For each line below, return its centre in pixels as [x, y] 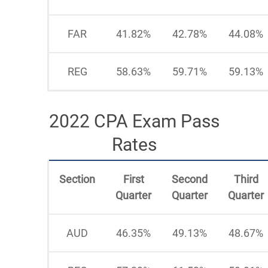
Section [77, 179]
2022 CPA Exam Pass [134, 121]
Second [190, 179]
